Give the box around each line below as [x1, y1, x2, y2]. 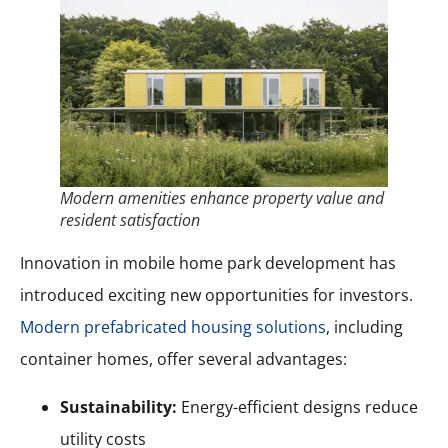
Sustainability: [60, 395, 177, 418]
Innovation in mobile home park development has [20, 251, 396, 274]
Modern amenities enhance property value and [60, 186, 384, 209]
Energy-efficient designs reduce [177, 395, 418, 418]
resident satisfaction [60, 208, 200, 231]
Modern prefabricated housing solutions [20, 315, 326, 338]
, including [326, 315, 403, 338]
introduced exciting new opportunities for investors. [20, 283, 413, 306]
